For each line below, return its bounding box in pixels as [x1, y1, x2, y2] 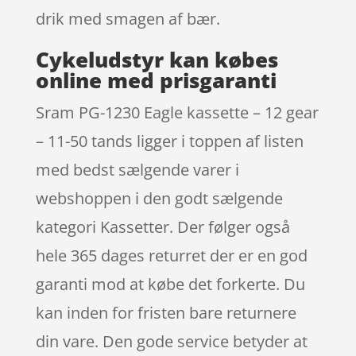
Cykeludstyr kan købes [35, 44, 278, 74]
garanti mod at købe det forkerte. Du [35, 273, 305, 295]
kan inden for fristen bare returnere [35, 301, 296, 323]
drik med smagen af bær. [35, 7, 220, 29]
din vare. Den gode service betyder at [35, 330, 308, 352]
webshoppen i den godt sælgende [35, 187, 283, 209]
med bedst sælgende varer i [35, 158, 239, 180]
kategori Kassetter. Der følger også [35, 215, 290, 238]
